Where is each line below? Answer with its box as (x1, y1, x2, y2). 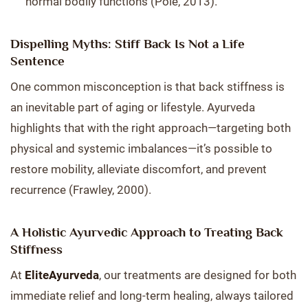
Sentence (10, 54, 65, 68)
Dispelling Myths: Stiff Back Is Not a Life (10, 36, 245, 51)
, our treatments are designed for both (99, 268, 296, 282)
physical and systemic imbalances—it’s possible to (10, 142, 272, 155)
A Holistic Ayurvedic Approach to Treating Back (10, 225, 283, 239)
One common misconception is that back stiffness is (10, 80, 285, 93)
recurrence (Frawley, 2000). (10, 183, 151, 197)
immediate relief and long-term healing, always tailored (10, 289, 294, 302)
